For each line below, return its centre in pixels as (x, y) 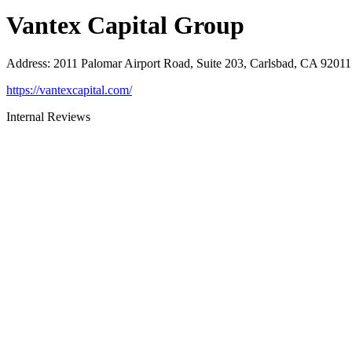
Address (27, 64)
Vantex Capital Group (125, 25)
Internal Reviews (48, 117)
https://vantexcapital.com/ (69, 90)
